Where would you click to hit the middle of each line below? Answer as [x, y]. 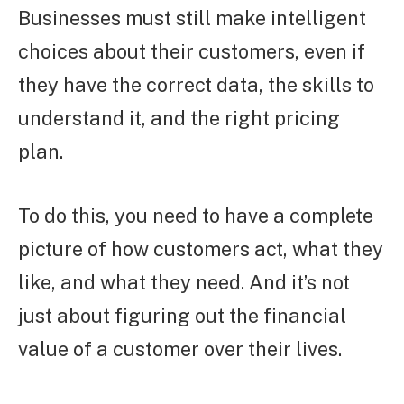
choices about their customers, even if [192, 52]
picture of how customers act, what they [201, 249]
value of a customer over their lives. [180, 349]
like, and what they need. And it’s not [184, 283]
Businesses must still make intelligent [192, 18]
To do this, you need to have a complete [196, 216]
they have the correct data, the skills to [196, 85]
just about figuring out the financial [182, 316]
